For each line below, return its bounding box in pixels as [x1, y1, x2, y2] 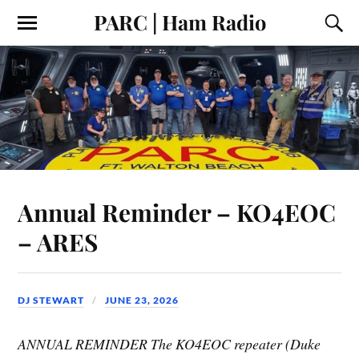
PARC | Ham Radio [93, 8, 266, 35]
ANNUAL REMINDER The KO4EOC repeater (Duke [18, 334, 321, 354]
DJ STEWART [18, 293, 85, 306]
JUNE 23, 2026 [105, 293, 179, 306]
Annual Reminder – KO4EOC [18, 196, 337, 228]
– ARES [18, 225, 99, 257]
